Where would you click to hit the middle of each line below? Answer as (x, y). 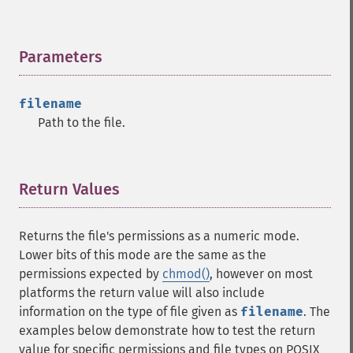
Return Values (69, 189)
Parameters (61, 57)
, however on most (261, 274)
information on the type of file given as (130, 312)
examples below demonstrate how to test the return (167, 331)
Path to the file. (82, 123)
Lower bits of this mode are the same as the (143, 255)
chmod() (186, 274)
